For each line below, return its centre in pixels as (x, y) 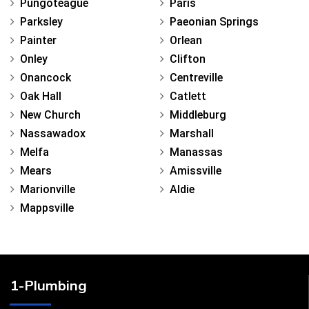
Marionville (48, 190)
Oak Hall (41, 97)
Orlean (186, 41)
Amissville (196, 171)
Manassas (196, 152)
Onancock (46, 78)
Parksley (41, 22)
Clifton (188, 59)
